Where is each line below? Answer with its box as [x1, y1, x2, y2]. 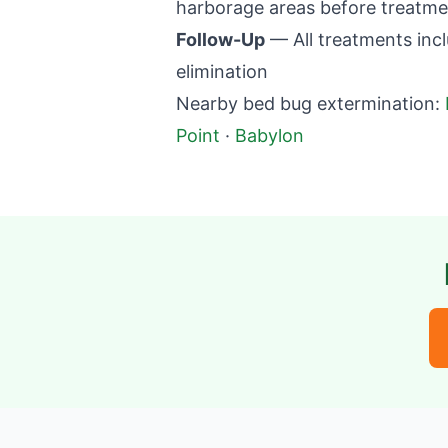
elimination [176, 61, 268, 82]
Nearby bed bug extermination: [176, 93, 440, 114]
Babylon [235, 125, 304, 146]
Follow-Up [176, 29, 265, 50]
